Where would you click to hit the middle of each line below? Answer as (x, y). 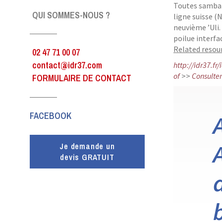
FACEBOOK (51, 116)
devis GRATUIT (87, 157)
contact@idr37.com (67, 65)
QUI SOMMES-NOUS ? (71, 15)
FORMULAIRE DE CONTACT (82, 78)
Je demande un (87, 146)
